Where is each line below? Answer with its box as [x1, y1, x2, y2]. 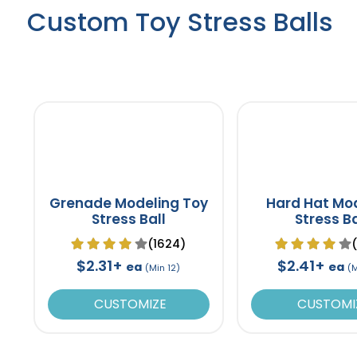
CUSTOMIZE [90, 294, 167, 313]
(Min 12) [145, 261, 181, 274]
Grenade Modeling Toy [49, 193, 208, 213]
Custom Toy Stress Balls [26, 3, 333, 40]
